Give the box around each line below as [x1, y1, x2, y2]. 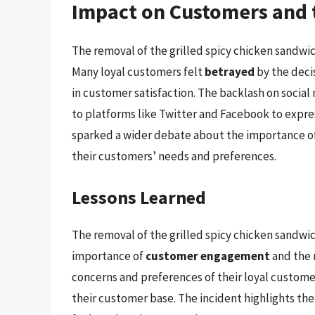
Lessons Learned [72, 185, 206, 209]
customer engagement [146, 247, 270, 264]
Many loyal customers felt [72, 64, 205, 80]
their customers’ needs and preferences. [72, 148, 276, 165]
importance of [72, 247, 146, 264]
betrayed [205, 64, 255, 80]
